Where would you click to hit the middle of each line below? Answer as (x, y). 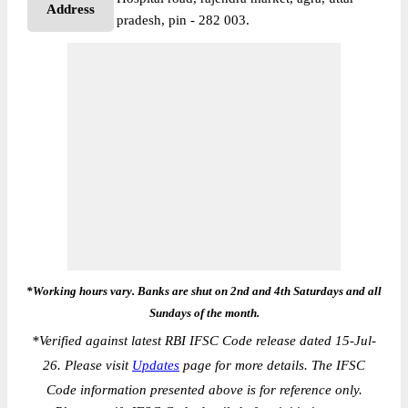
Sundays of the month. (204, 313)
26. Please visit (87, 365)
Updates (156, 365)
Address (71, 9)
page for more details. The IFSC (272, 365)
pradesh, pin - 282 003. (183, 20)
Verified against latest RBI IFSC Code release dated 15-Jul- (208, 341)
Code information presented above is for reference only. (204, 390)
